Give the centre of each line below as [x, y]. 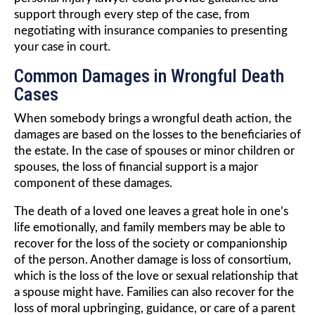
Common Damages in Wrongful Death [149, 76]
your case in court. [62, 47]
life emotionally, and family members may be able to [150, 228]
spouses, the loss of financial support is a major [136, 167]
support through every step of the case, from [132, 15]
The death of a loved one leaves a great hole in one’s [151, 212]
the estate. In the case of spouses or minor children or [154, 151]
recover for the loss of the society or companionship [151, 244]
